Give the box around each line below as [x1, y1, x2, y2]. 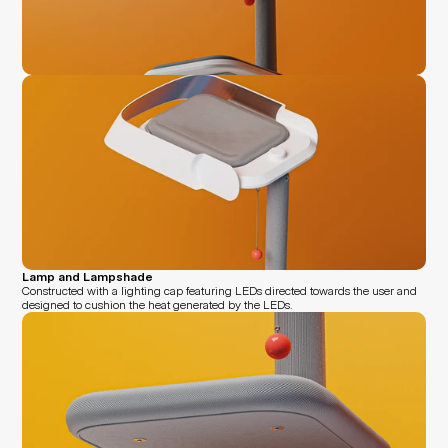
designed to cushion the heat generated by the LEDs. [22, 297, 294, 312]
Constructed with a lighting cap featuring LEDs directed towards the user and [22, 283, 418, 298]
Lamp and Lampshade [22, 269, 154, 284]
